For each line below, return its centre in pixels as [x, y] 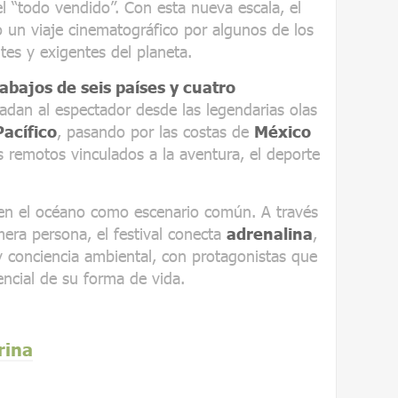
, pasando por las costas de [155, 131]
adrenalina [270, 233]
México [283, 131]
